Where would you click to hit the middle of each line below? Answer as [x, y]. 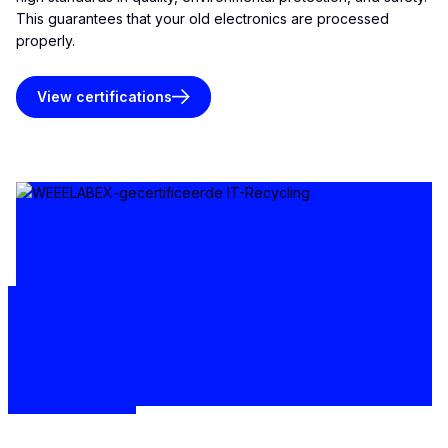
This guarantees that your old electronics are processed [202, 18]
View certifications [104, 96]
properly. [45, 40]
